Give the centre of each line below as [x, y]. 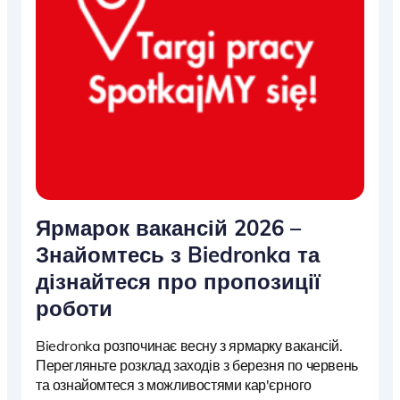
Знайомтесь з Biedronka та [178, 254]
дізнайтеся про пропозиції [178, 281]
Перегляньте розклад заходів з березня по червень [197, 365]
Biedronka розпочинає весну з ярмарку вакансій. [189, 345]
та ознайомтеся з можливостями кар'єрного [174, 384]
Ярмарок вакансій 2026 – [168, 227]
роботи [74, 308]
